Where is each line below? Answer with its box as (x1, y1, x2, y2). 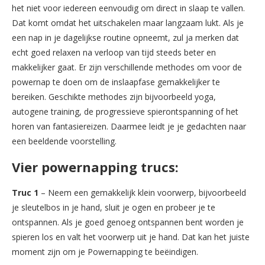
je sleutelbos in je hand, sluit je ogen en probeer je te (12, 201, 215, 213)
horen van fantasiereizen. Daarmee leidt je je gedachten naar (12, 120, 246, 132)
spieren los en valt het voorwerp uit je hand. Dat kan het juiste (12, 231, 250, 243)
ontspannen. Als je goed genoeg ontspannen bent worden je (12, 216, 244, 228)
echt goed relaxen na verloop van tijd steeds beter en (12, 46, 216, 58)
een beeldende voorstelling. (12, 135, 117, 147)
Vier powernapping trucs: (12, 157, 179, 176)
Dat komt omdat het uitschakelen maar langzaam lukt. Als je (12, 17, 244, 28)
